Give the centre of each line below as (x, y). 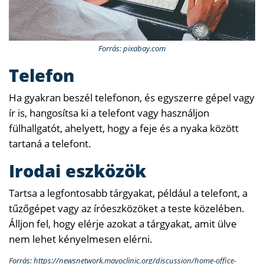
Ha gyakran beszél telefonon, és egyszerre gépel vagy (132, 98)
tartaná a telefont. (50, 144)
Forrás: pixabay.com (132, 49)
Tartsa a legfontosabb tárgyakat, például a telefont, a (128, 193)
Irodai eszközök (77, 171)
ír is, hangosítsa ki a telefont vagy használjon (109, 113)
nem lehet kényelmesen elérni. (81, 239)
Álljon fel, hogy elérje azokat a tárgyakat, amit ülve (123, 224)
